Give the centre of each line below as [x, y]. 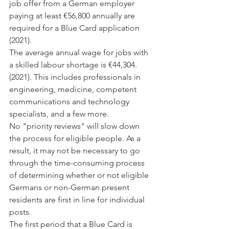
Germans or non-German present [70, 187]
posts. [20, 212]
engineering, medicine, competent [74, 89]
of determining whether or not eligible [80, 175]
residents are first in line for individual [78, 200]
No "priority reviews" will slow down [75, 126]
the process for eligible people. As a [76, 138]
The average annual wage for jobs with [80, 52]
